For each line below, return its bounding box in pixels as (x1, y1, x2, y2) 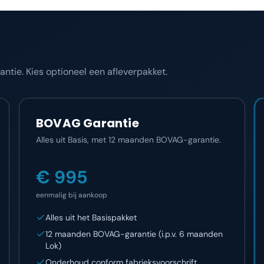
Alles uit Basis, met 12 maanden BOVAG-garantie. (36, 134, 221, 145)
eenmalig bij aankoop (36, 190, 107, 200)
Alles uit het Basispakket (45, 212, 137, 223)
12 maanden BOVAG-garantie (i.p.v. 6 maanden (45, 229, 223, 239)
